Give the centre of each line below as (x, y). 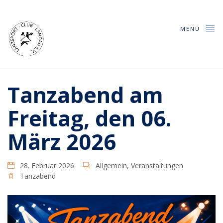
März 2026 (62, 142)
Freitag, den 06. (89, 118)
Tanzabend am (85, 95)
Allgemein (111, 166)
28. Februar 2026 (47, 166)
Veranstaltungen (157, 166)
